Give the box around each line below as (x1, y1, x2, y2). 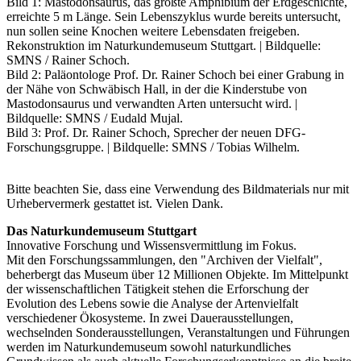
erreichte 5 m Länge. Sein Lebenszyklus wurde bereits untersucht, (6, 9, 341, 23)
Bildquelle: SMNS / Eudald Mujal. (6, 110, 183, 125)
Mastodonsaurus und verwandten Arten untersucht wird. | (6, 96, 297, 110)
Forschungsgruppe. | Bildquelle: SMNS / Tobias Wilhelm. (6, 139, 300, 154)
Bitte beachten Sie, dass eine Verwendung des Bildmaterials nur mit (6, 181, 349, 196)
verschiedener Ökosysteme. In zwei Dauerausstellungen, (6, 310, 293, 325)
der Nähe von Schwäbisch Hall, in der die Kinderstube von (6, 81, 307, 96)
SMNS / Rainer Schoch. (6, 52, 130, 67)
